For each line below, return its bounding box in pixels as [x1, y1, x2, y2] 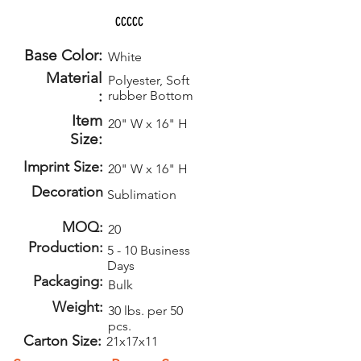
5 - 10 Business [107, 243, 190, 258]
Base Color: [24, 46, 102, 64]
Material [46, 68, 102, 87]
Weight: [52, 298, 103, 316]
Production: [28, 239, 103, 256]
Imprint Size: [23, 158, 103, 176]
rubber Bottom [108, 88, 193, 103]
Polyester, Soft [108, 73, 189, 88]
